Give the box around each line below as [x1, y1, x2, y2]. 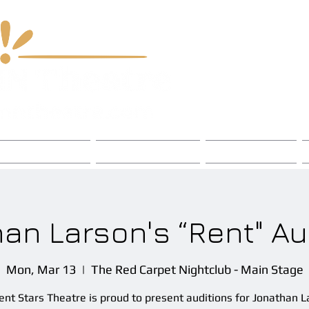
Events [237, 144, 266, 159]
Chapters [127, 144, 169, 159]
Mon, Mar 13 [6, 261, 76, 277]
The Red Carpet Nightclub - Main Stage [90, 261, 303, 277]
